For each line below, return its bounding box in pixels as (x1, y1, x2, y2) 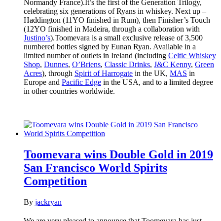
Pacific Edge (62, 78, 101, 87)
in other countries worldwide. (24, 87, 115, 96)
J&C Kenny (154, 60, 191, 69)
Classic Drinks (105, 60, 150, 69)
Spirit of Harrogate (74, 69, 133, 78)
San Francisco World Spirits (24, 161, 167, 175)
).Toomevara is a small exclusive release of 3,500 (50, 34, 203, 42)
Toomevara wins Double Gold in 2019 (24, 148, 213, 161)
